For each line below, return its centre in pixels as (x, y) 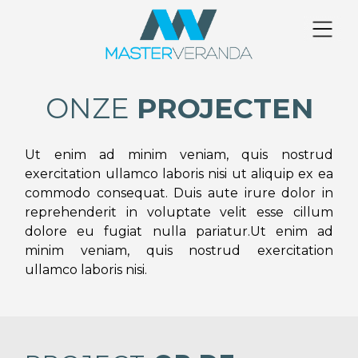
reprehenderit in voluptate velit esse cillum (179, 213)
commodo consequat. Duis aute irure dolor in (179, 193)
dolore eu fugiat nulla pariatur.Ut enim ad (179, 232)
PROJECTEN (225, 109)
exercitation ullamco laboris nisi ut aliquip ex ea (179, 174)
